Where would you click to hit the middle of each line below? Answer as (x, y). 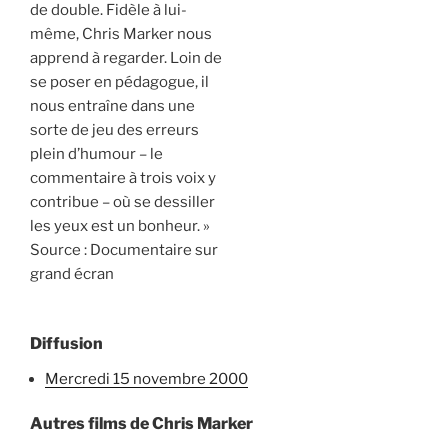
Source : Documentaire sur (124, 250)
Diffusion (66, 343)
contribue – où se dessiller (122, 202)
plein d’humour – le (96, 154)
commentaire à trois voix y (123, 178)
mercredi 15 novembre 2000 (153, 378)
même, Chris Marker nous (121, 34)
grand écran (72, 274)
